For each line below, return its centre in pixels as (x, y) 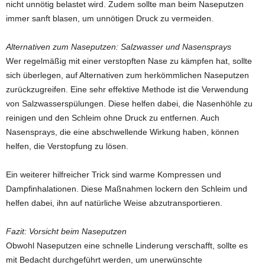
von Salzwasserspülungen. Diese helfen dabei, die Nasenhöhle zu (129, 104)
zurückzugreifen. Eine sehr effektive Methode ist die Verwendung (127, 90)
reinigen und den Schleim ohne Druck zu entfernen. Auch (113, 118)
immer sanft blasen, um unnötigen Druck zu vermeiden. (110, 19)
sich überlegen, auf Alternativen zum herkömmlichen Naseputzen (127, 75)
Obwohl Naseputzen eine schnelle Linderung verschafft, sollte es (127, 246)
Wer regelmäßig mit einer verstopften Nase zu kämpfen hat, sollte (129, 61)
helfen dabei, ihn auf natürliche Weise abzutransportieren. (114, 203)
